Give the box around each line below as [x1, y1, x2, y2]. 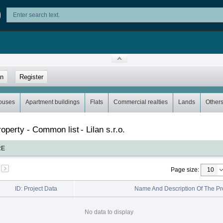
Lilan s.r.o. [86, 124, 125, 134]
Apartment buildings [25, 98, 80, 106]
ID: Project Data [15, 185, 57, 192]
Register [19, 73, 43, 81]
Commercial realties [113, 98, 168, 106]
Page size [171, 166, 198, 173]
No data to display [85, 208, 133, 216]
